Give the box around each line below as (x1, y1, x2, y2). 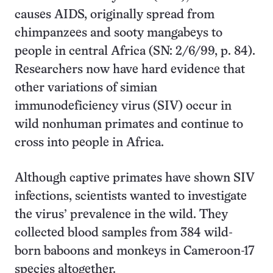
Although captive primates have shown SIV (15, 172, 255, 184)
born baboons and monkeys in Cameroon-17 (15, 246, 255, 257)
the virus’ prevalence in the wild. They (15, 209, 228, 221)
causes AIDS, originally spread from (15, 9, 214, 21)
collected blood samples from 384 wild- (15, 227, 233, 239)
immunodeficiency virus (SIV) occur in (15, 101, 232, 112)
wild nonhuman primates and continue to (15, 119, 243, 130)
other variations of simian (15, 82, 157, 94)
